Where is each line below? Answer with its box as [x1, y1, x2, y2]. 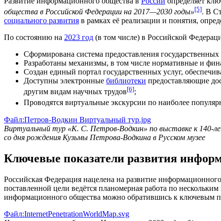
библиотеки [106, 76, 146, 85]
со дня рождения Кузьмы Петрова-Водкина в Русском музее [4, 133, 205, 142]
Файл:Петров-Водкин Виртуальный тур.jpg [4, 115, 151, 124]
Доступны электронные [24, 76, 106, 85]
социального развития [4, 16, 79, 25]
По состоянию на [4, 33, 64, 42]
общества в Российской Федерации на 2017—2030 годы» [4, 7, 194, 16]
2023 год [64, 33, 93, 42]
